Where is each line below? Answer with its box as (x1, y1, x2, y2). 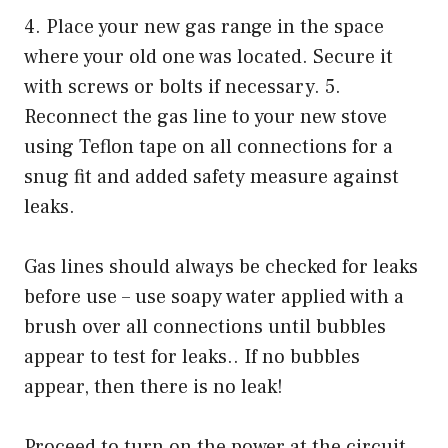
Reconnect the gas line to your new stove (24, 103, 387, 130)
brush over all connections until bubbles (24, 313, 386, 340)
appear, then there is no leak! (24, 373, 283, 400)
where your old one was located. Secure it (24, 43, 393, 70)
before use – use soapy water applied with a (24, 283, 404, 310)
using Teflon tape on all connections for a (24, 133, 393, 160)
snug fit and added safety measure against (24, 163, 399, 190)
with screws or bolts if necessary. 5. (24, 73, 341, 100)
